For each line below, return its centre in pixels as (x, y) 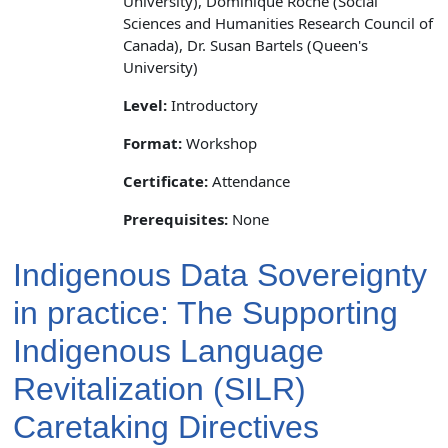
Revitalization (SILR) (159, 388)
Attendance (249, 180)
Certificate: (165, 180)
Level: (145, 104)
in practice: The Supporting (205, 312)
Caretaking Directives (166, 426)
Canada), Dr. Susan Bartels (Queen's (245, 44)
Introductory (212, 104)
